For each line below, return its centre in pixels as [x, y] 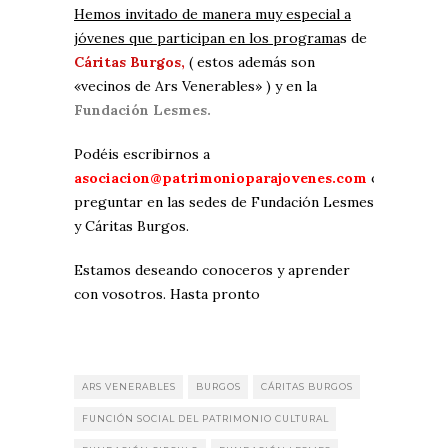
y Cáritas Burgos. [133, 226]
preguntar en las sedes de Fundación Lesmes [224, 202]
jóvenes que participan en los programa [207, 38]
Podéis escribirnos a [142, 154]
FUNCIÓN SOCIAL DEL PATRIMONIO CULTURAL [205, 419]
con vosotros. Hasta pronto [169, 294]
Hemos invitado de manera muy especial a [212, 14]
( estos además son [250, 62]
